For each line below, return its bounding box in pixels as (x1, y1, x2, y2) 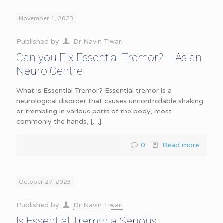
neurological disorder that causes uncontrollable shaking (16, 97, 203, 105)
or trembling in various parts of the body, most (16, 107, 172, 115)
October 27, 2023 (19, 178, 71, 185)
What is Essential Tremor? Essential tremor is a (16, 86, 172, 95)
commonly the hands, (16, 117, 89, 126)
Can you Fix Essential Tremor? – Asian (16, 51, 202, 64)
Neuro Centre (16, 65, 83, 77)
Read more (162, 141, 199, 149)
